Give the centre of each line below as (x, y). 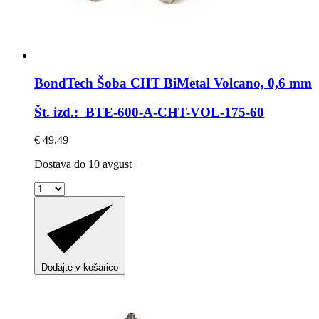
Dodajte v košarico (80, 268)
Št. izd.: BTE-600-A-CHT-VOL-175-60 (149, 112)
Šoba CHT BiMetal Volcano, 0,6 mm (203, 83)
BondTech (64, 83)
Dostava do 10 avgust (83, 164)
